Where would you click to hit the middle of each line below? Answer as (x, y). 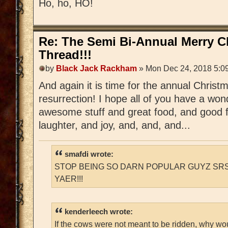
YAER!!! (69, 178)
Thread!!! (65, 55)
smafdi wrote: (89, 154)
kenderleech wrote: (99, 211)
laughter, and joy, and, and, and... (115, 125)
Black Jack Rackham (96, 68)
